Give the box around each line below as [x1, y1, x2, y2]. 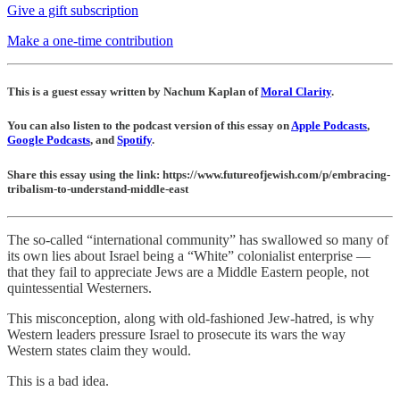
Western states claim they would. [7, 342, 191, 358]
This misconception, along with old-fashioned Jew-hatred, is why [7, 310, 374, 326]
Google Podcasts [7, 133, 90, 147]
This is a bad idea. [7, 372, 109, 388]
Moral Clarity [261, 85, 331, 99]
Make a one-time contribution [7, 33, 173, 49]
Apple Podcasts [291, 119, 367, 133]
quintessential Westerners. [7, 279, 152, 296]
